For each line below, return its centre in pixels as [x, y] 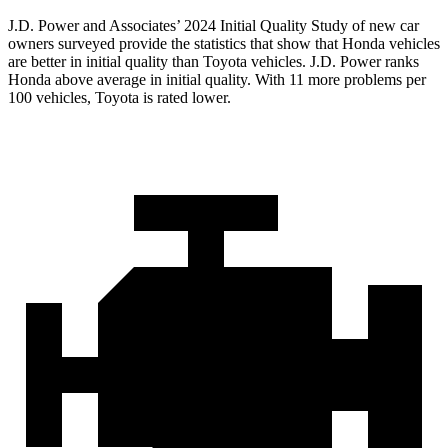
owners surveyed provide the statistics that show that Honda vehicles [224, 43]
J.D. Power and [58, 25]
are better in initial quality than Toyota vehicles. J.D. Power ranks [213, 61]
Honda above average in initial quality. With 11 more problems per [217, 79]
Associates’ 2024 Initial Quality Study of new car [264, 25]
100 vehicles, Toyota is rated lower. [119, 97]
